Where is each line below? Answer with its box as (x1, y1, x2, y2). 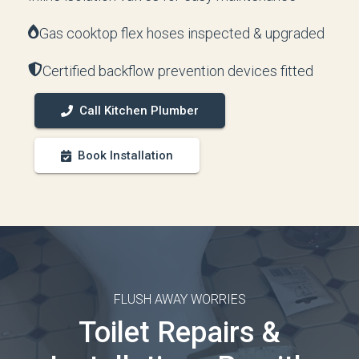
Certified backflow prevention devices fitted (42, 63, 313, 79)
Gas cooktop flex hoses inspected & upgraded (39, 25, 325, 42)
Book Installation (78, 148, 173, 163)
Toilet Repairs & (79, 316, 280, 349)
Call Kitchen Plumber (79, 103, 199, 118)
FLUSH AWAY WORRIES (113, 292, 246, 307)
